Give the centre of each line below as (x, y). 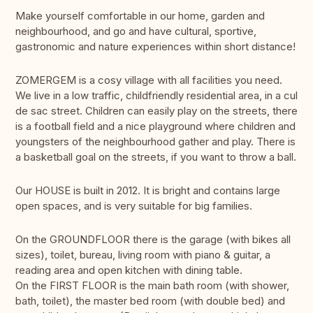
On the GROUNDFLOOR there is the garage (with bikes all (153, 240)
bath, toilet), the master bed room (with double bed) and (150, 301)
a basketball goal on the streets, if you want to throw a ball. (156, 157)
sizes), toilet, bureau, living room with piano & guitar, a (143, 255)
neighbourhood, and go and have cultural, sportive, (136, 31)
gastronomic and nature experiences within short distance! (155, 47)
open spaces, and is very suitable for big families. (134, 206)
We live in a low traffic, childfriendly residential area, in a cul (156, 96)
